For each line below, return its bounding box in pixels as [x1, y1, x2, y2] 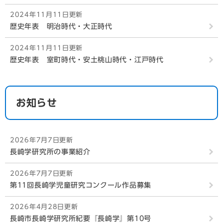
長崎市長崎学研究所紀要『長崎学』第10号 [10, 215, 151, 222]
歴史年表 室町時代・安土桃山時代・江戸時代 [10, 56, 164, 63]
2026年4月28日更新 [10, 204, 78, 210]
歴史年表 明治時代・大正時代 [10, 23, 112, 30]
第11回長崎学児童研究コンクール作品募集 [10, 182, 151, 189]
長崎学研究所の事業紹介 [10, 148, 91, 155]
